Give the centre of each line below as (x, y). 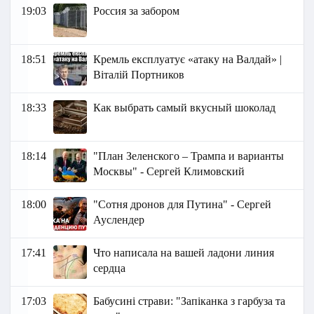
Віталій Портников (139, 75)
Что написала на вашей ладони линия (184, 253)
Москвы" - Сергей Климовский (169, 172)
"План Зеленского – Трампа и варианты (189, 156)
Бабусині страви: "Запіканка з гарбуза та (190, 301)
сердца (110, 268)
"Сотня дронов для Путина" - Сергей (183, 205)
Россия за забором (137, 11)
